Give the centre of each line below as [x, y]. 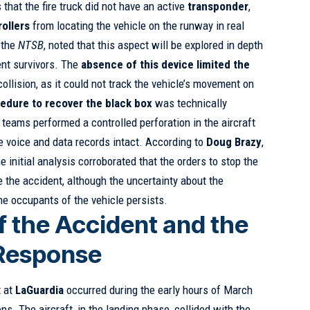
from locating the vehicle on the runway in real [137, 26]
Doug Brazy [234, 142]
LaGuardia [40, 290]
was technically [190, 103]
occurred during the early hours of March [158, 290]
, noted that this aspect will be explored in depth [154, 45]
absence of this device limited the [166, 65]
